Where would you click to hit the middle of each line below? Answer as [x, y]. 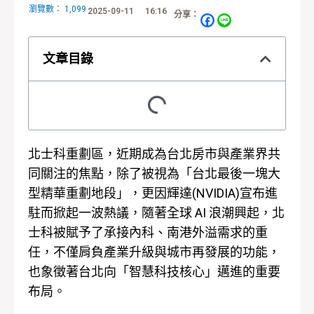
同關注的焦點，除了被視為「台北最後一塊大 [154, 173]
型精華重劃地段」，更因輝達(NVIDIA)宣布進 [153, 193]
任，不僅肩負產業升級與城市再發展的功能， [154, 252]
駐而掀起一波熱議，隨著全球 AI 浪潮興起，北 [156, 212]
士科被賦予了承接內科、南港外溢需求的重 [148, 232]
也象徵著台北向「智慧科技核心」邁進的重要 [154, 271]
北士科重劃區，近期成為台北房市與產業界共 [154, 153]
